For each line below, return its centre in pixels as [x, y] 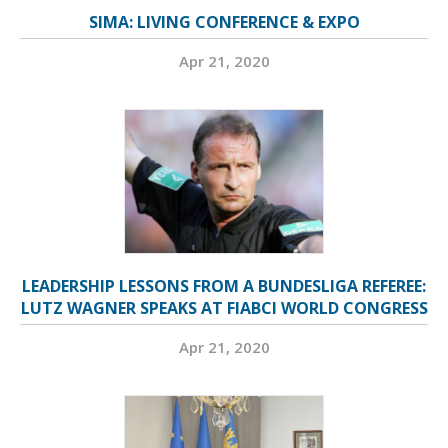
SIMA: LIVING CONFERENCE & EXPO [224, 22]
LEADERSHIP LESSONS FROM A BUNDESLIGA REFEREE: [224, 286]
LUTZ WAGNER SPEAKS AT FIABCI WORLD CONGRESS [224, 308]
